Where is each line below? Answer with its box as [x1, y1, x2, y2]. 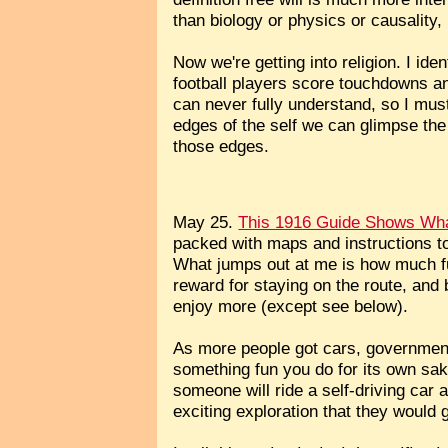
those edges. [173, 135, 270, 156]
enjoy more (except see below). [173, 296, 409, 317]
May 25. [173, 212, 239, 233]
